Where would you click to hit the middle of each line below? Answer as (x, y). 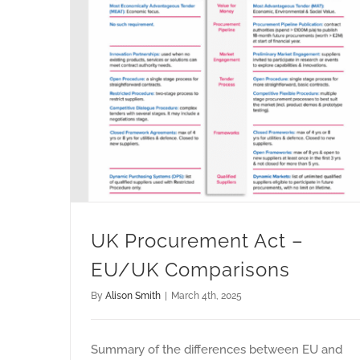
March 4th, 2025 (207, 296)
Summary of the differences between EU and (217, 350)
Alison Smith (133, 296)
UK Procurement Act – (197, 241)
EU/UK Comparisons (190, 270)
